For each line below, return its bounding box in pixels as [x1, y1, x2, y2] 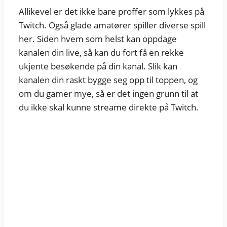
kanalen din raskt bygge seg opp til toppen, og [18, 74, 198, 86]
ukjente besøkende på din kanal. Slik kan [18, 60, 177, 72]
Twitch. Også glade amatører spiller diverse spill [18, 19, 206, 31]
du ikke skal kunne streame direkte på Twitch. [18, 101, 199, 113]
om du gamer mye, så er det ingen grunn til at [18, 88, 198, 100]
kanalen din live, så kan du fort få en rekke [18, 47, 184, 59]
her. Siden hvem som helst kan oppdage [18, 33, 177, 45]
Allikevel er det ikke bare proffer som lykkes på [18, 6, 204, 18]
